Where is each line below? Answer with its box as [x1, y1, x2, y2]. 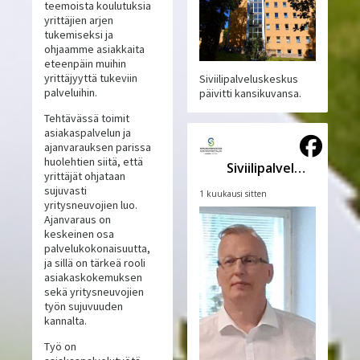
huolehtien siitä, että [44, 154, 144, 170]
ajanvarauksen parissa [44, 140, 152, 155]
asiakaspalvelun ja [44, 125, 132, 141]
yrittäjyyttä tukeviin [44, 71, 138, 86]
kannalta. [44, 313, 88, 329]
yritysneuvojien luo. [44, 198, 138, 213]
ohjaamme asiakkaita [44, 42, 145, 57]
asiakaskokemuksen [44, 270, 143, 285]
